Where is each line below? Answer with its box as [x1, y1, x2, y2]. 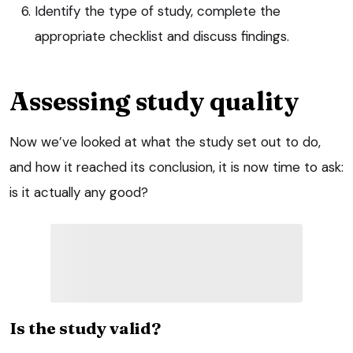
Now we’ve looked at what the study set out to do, [9, 132, 321, 150]
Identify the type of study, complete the [35, 2, 281, 20]
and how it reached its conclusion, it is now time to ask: [9, 158, 344, 176]
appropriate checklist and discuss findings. [35, 27, 289, 45]
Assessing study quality [9, 85, 299, 117]
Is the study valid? [9, 317, 161, 338]
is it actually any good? [9, 183, 148, 201]
